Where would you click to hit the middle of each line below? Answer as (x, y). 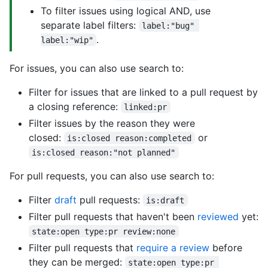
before (226, 247)
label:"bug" (171, 25)
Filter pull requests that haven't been (113, 216)
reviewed (218, 216)
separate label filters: (90, 25)
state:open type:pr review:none (104, 231)
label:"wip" (67, 40)
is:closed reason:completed (130, 138)
